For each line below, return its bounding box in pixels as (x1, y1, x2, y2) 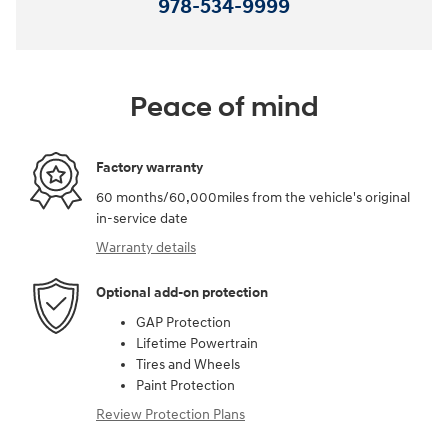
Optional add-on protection (96, 284, 268, 302)
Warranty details (96, 238, 196, 256)
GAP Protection (136, 313, 231, 331)
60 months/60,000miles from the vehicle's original (96, 188, 410, 206)
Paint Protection (136, 376, 235, 394)
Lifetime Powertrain (136, 334, 258, 352)
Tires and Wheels (136, 355, 240, 373)
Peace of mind (129, 89, 319, 125)
